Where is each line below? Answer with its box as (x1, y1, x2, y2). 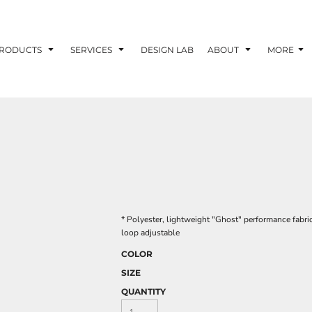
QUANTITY (121, 286, 166, 297)
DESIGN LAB (140, 44, 194, 55)
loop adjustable (121, 227, 180, 238)
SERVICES (70, 44, 114, 55)
